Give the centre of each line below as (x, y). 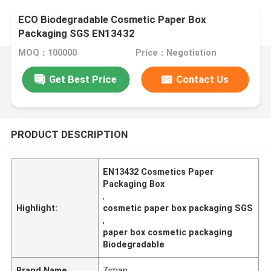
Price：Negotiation (176, 53)
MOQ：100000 (48, 53)
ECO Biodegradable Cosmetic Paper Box (113, 20)
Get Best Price (83, 79)
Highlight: (37, 208)
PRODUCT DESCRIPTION (69, 134)
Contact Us (203, 79)
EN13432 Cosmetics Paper (158, 171)
